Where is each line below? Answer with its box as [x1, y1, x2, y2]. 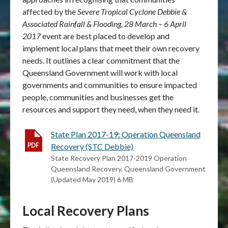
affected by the [22, 7, 77, 16]
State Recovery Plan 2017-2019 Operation [51, 154, 187, 162]
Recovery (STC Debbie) [51, 141, 133, 151]
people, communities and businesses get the [22, 92, 174, 102]
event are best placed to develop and [42, 31, 169, 41]
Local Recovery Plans [22, 203, 149, 219]
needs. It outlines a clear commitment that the [22, 55, 180, 65]
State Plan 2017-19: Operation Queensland [51, 129, 201, 139]
